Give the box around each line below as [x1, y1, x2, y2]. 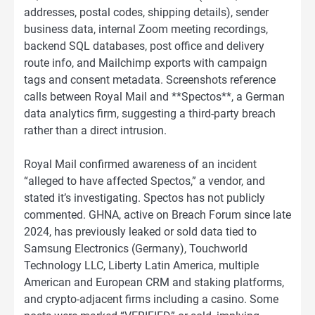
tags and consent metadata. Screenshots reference [24, 72, 276, 86]
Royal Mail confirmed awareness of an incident [24, 157, 257, 171]
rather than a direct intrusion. [24, 123, 167, 137]
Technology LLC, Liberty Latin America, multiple [24, 258, 259, 272]
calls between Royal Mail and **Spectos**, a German [24, 89, 285, 103]
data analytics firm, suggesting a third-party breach [24, 106, 276, 120]
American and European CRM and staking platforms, [24, 275, 284, 289]
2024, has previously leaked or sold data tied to [24, 224, 257, 238]
